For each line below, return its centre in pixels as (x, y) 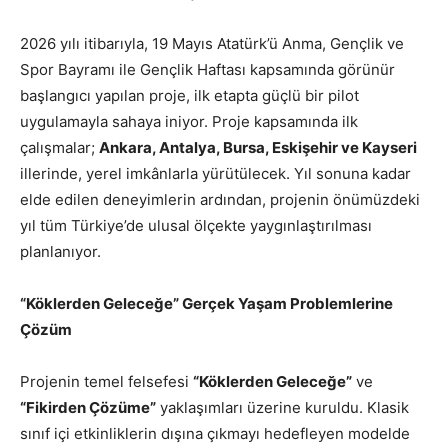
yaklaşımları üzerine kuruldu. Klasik (282, 407)
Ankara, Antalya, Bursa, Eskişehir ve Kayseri (258, 147)
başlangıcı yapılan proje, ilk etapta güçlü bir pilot (189, 95)
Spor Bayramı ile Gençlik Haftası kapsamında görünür (207, 69)
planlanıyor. (60, 251)
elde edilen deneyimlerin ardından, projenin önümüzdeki (220, 199)
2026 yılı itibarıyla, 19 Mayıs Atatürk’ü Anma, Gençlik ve (212, 43)
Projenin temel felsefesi (106, 381)
